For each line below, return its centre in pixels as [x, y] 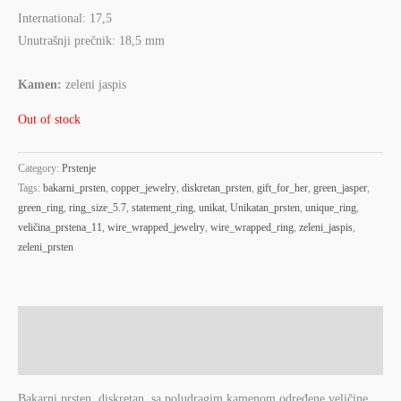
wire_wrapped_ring [252, 228]
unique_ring [331, 208]
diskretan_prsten [217, 188]
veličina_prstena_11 [60, 228]
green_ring [41, 208]
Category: [40, 169]
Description [49, 323]
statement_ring [162, 208]
